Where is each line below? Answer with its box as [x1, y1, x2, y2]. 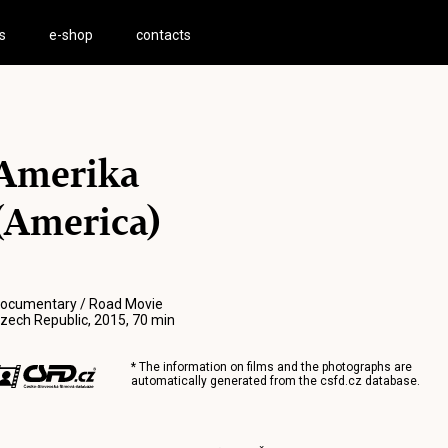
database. [361, 374, 420, 388]
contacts [136, 27, 192, 43]
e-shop [49, 27, 94, 43]
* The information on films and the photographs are [130, 360, 412, 374]
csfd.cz [319, 374, 362, 388]
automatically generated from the [130, 374, 320, 388]
